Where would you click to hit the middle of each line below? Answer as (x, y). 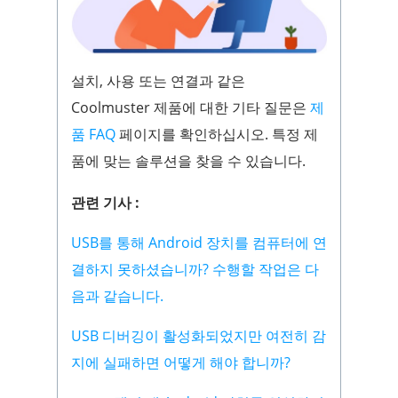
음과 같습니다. (117, 296)
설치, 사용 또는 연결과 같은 (158, 81)
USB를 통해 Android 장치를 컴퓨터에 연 (199, 243)
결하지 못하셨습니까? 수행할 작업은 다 (195, 270)
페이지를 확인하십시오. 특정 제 (217, 135)
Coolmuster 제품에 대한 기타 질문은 (191, 108)
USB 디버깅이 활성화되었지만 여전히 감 (199, 336)
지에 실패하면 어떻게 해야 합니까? (181, 363)
